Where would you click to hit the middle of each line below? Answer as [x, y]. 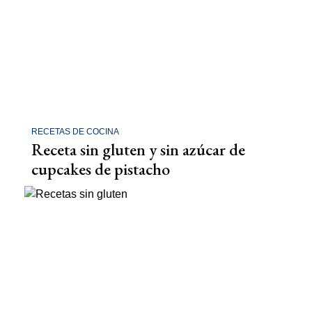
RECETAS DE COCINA [75, 132]
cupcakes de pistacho [101, 169]
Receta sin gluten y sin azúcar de [138, 149]
